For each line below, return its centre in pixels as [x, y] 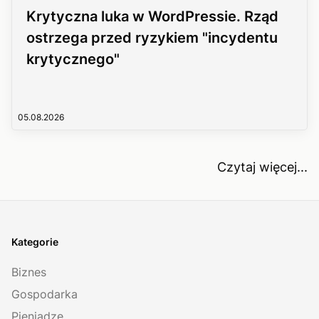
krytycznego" [73, 59]
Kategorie [35, 241]
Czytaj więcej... [262, 167]
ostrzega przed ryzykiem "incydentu [152, 37]
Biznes [29, 272]
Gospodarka [45, 294]
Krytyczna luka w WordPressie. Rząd [152, 16]
